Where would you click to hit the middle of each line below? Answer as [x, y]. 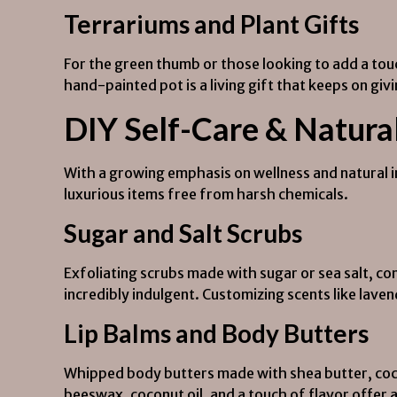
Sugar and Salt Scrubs [183, 233]
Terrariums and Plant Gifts [211, 24]
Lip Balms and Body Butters [216, 333]
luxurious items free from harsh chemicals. [206, 194]
